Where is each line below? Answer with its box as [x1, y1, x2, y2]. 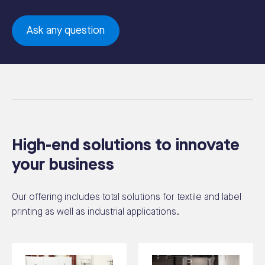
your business [12, 154, 114, 174]
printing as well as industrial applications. [12, 206, 179, 218]
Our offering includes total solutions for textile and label [12, 191, 241, 203]
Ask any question [27, 24, 105, 37]
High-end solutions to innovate [12, 135, 240, 155]
